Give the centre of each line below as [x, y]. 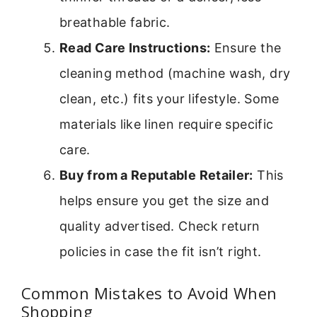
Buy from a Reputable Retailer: [156, 175]
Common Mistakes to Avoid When [149, 293]
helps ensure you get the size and [164, 200]
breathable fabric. [115, 22]
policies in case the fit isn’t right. [161, 251]
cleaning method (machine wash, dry [175, 73]
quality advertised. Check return [160, 226]
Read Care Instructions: [135, 47]
